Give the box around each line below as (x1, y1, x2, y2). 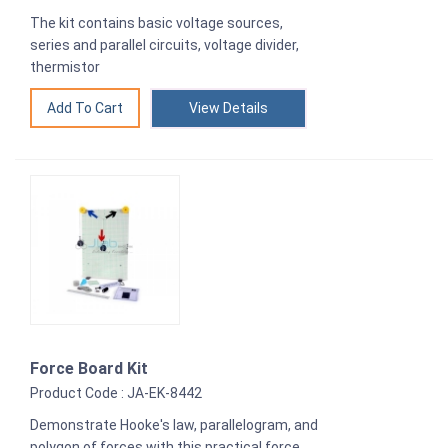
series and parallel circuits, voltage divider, (30, 37, 299, 54)
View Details (189, 100, 268, 117)
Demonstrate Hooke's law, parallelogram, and (30, 417, 318, 434)
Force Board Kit (30, 359, 148, 379)
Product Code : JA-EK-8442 (30, 385, 202, 402)
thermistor (30, 59, 100, 76)
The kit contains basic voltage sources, (30, 15, 283, 32)
